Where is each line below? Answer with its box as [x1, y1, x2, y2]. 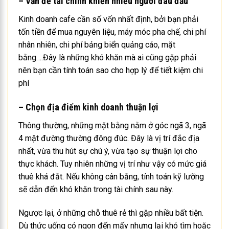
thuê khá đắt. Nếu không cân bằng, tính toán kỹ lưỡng [18, 171, 204, 181]
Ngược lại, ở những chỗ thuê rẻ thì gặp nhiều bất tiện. [18, 208, 203, 218]
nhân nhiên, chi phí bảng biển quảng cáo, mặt [18, 40, 175, 50]
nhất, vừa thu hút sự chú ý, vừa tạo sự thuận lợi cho [18, 146, 197, 156]
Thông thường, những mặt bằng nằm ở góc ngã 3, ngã [18, 120, 206, 130]
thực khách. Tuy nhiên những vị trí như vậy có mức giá [18, 158, 207, 169]
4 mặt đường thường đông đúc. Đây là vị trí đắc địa [18, 133, 199, 143]
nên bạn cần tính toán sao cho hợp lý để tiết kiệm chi [18, 65, 203, 76]
